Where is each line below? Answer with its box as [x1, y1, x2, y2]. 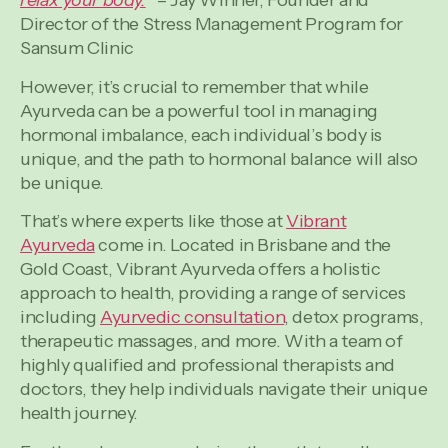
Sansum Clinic [20, 37, 134, 60]
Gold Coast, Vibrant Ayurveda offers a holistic [20, 258, 381, 281]
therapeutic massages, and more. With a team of [20, 330, 403, 353]
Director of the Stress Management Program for [20, 13, 404, 36]
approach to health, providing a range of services [20, 282, 406, 305]
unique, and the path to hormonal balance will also [20, 147, 419, 170]
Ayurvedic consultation [100, 306, 285, 329]
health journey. [20, 402, 138, 425]
